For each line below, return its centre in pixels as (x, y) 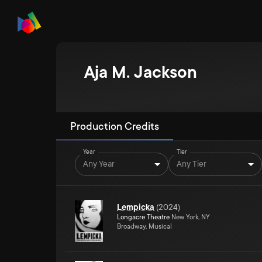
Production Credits (115, 126)
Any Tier (192, 163)
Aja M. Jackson (141, 73)
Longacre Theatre (143, 217)
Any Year (99, 163)
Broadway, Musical (144, 227)
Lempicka (136, 207)
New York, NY (190, 217)
